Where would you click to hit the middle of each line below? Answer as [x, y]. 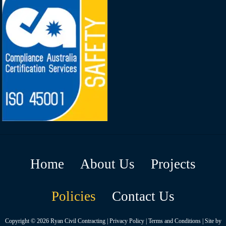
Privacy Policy [127, 221]
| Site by [211, 221]
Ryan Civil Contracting [78, 221]
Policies [74, 196]
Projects [173, 164]
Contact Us [143, 196]
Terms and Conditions [174, 221]
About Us [107, 164]
